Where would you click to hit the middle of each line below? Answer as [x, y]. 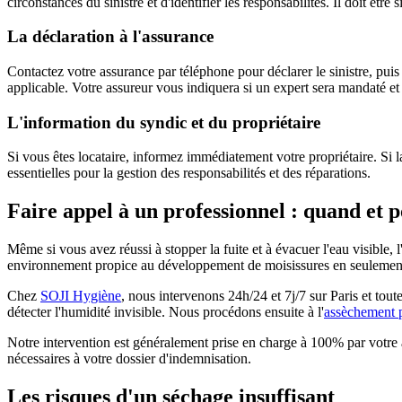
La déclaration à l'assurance [110, 37]
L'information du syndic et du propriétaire [164, 122]
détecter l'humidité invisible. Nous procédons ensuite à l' [166, 312]
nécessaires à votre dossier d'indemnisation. [129, 359]
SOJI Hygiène [81, 296]
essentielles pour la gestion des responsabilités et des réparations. [189, 173]
